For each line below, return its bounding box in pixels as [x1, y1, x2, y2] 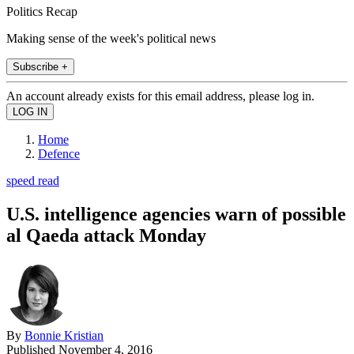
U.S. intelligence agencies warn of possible [6, 203, 346, 224]
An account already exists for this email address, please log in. [6, 88, 314, 103]
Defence [38, 146, 80, 160]
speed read [6, 173, 59, 187]
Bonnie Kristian [24, 328, 104, 342]
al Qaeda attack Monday [6, 224, 206, 246]
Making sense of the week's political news [6, 31, 216, 45]
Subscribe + [13, 60, 68, 73]
